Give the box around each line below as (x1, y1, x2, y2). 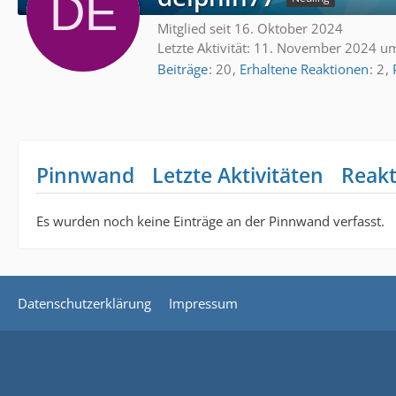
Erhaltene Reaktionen (240, 59, 369, 78)
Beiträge (157, 59, 208, 78)
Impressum (169, 294, 238, 312)
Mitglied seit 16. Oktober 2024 (157, 19, 343, 37)
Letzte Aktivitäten (152, 160, 324, 189)
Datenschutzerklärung (18, 294, 151, 312)
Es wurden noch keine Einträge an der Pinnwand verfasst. (36, 211, 385, 230)
